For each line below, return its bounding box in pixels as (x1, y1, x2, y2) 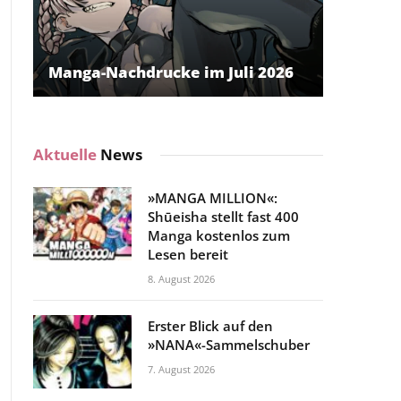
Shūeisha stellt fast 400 (148, 207, 299, 226)
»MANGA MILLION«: (148, 188, 277, 207)
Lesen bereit (148, 244, 228, 263)
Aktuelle (33, 143, 100, 165)
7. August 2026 (148, 362, 215, 376)
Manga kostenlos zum (148, 226, 290, 244)
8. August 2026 (148, 271, 215, 286)
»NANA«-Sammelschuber (148, 335, 310, 354)
